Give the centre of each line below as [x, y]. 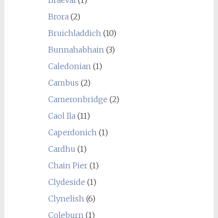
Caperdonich [72, 132]
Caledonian [69, 66]
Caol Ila [62, 116]
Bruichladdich [74, 33]
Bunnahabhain [76, 50]
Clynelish [66, 199]
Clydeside [66, 182]
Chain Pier [68, 165]
